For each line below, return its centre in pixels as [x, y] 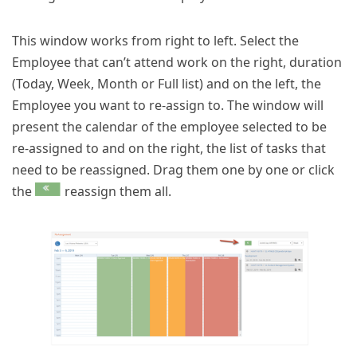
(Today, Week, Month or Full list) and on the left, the [167, 84]
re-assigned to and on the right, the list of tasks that [169, 149]
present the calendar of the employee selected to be [169, 127]
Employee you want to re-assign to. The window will [168, 106]
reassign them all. [116, 192]
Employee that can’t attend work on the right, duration [177, 63]
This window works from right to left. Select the [155, 41]
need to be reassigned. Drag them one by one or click [173, 170]
